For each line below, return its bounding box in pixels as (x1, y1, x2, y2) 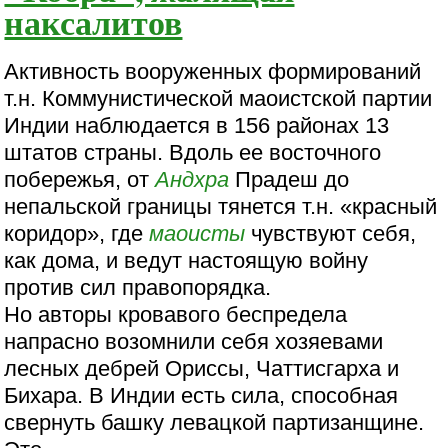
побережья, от (4, 167, 156, 193)
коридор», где (4, 221, 150, 247)
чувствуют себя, (245, 221, 417, 247)
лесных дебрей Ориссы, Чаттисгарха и (4, 356, 400, 382)
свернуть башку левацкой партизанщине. (4, 410, 425, 436)
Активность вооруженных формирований (4, 59, 422, 85)
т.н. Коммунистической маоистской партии (4, 86, 433, 112)
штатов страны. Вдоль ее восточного (4, 140, 382, 166)
